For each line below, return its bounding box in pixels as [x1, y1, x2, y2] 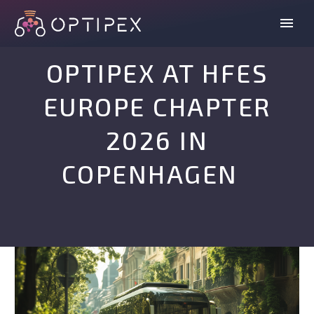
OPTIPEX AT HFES [46, 57, 268, 88]
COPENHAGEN [61, 158, 253, 189]
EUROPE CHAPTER [43, 91, 271, 121]
